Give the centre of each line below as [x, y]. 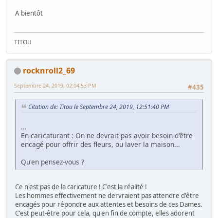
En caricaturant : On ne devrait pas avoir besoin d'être [107, 135]
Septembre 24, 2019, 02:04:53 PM [55, 85]
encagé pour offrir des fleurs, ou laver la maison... [100, 144]
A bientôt [29, 13]
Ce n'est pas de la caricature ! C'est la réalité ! [81, 187]
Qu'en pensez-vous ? [53, 162]
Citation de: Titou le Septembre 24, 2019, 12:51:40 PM [99, 107]
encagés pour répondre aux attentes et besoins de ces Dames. [109, 204]
